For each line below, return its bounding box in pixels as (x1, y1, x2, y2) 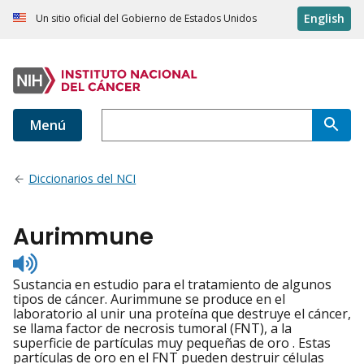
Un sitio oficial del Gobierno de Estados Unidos (36, 11, 257, 26)
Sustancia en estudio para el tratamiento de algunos (13, 275, 331, 294)
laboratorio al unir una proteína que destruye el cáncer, (13, 305, 351, 323)
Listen (37, 250, 73, 269)
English (304, 11, 344, 27)
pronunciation (37, 279, 124, 298)
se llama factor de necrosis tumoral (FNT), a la (13, 319, 292, 338)
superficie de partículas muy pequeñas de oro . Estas (13, 334, 331, 353)
